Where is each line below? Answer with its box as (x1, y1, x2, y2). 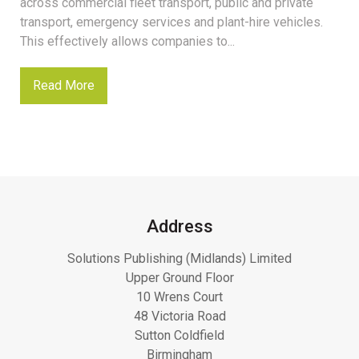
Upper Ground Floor (125, 269, 234, 285)
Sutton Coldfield (135, 327, 224, 343)
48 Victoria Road (133, 308, 226, 324)
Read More (33, 77, 95, 93)
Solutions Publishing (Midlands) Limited (67, 250, 292, 266)
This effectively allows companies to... (20, 33, 235, 49)
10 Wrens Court (136, 288, 223, 305)
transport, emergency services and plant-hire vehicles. (20, 14, 323, 30)
